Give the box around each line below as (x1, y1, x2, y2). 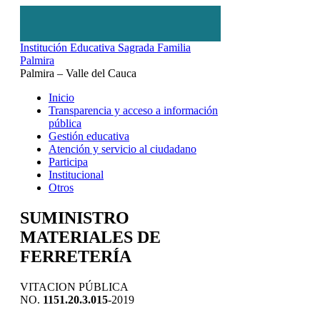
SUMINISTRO (20, 208, 129, 227)
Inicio (49, 91, 74, 104)
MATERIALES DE (20, 227, 161, 246)
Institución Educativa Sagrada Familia (20, 41, 191, 54)
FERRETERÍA (20, 246, 131, 266)
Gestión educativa (49, 130, 129, 142)
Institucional (49, 169, 104, 181)
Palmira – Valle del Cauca (20, 67, 136, 79)
